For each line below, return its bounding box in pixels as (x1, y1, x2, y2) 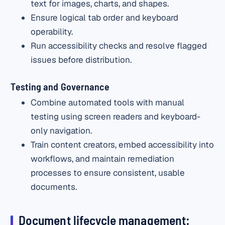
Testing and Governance (11, 80, 109, 92)
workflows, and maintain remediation (31, 153, 175, 165)
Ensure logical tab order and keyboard (31, 12, 179, 23)
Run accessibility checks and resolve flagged (31, 40, 207, 51)
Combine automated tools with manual (31, 97, 185, 108)
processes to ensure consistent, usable (31, 167, 185, 179)
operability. (31, 26, 73, 37)
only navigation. (31, 125, 92, 137)
